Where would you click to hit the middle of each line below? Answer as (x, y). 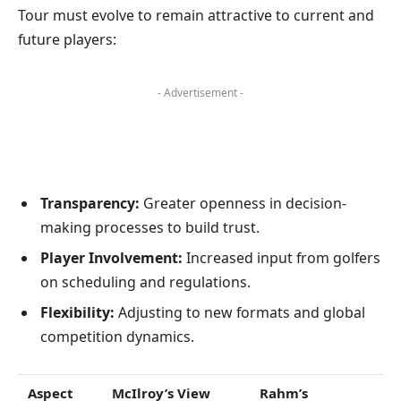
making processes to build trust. (150, 227)
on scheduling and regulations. (145, 282)
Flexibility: (77, 312)
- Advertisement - (200, 93)
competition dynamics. (117, 336)
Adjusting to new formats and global (240, 312)
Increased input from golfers (282, 257)
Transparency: (90, 203)
